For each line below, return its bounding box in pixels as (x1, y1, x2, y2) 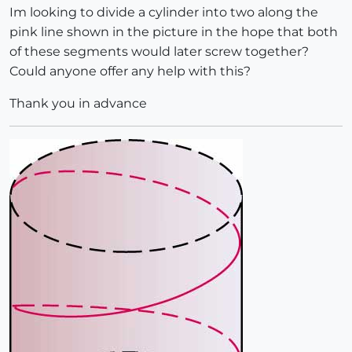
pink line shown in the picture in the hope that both (9, 24, 338, 40)
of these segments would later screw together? (9, 44, 309, 60)
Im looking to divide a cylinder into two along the (9, 5, 318, 20)
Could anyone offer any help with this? (9, 64, 251, 79)
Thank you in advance (9, 96, 147, 112)
